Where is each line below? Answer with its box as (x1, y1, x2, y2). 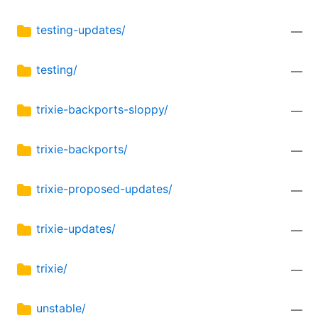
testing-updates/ (36, 23, 126, 38)
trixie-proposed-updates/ (36, 182, 172, 197)
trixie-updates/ (36, 221, 116, 236)
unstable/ (36, 301, 86, 316)
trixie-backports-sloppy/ (36, 102, 168, 117)
